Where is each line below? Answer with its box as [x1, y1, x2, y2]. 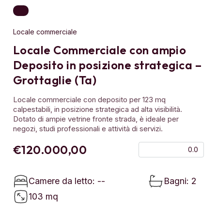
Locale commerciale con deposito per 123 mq [13, 94, 166, 104]
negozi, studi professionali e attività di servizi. [13, 124, 163, 133]
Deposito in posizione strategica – [13, 57, 202, 72]
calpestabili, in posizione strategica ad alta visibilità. [13, 104, 182, 114]
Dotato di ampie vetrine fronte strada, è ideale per [13, 114, 179, 124]
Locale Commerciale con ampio [13, 42, 186, 57]
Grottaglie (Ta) [13, 72, 97, 87]
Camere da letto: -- [29, 175, 105, 186]
